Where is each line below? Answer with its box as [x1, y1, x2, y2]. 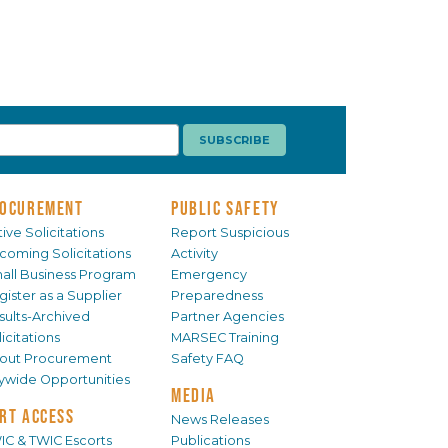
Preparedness [171, 288, 263, 304]
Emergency [171, 267, 247, 283]
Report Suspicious [171, 225, 289, 241]
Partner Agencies [171, 309, 284, 325]
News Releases [171, 412, 269, 428]
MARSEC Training [171, 330, 279, 346]
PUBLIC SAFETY [171, 197, 280, 220]
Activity [171, 246, 218, 262]
